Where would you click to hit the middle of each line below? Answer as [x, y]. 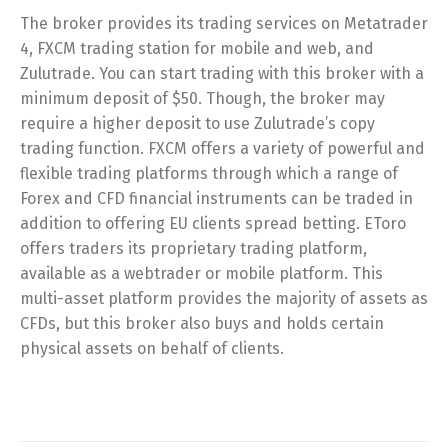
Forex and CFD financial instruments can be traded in [216, 198]
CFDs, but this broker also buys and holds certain [202, 323]
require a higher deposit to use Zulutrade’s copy [197, 123]
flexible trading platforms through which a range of [209, 173]
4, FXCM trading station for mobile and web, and [197, 48]
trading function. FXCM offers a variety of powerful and [222, 148]
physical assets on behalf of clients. [152, 348]
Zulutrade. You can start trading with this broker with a [222, 73]
